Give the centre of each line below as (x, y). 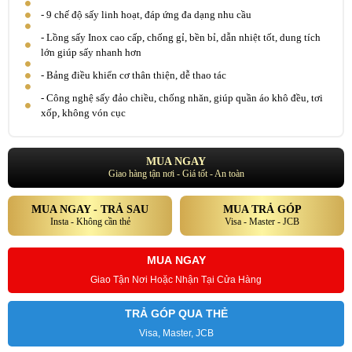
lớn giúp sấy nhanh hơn (91, 53)
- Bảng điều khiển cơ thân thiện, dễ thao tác (134, 75)
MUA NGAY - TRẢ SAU (90, 210)
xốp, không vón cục (83, 113)
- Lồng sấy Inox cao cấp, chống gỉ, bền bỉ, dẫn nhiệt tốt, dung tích (181, 38)
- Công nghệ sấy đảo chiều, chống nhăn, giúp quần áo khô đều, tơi (182, 98)
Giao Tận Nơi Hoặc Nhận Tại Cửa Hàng (176, 280)
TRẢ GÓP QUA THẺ (176, 314)
